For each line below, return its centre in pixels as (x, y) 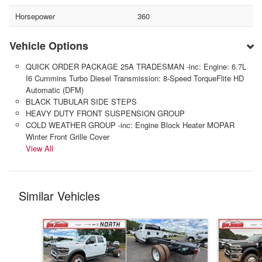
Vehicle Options (49, 45)
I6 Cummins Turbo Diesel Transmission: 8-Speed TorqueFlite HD (135, 78)
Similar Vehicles (59, 195)
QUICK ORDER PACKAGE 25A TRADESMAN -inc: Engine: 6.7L (136, 66)
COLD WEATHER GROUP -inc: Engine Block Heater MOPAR (130, 125)
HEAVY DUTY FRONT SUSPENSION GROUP (105, 113)
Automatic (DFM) (54, 89)
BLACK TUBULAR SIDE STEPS (81, 101)
